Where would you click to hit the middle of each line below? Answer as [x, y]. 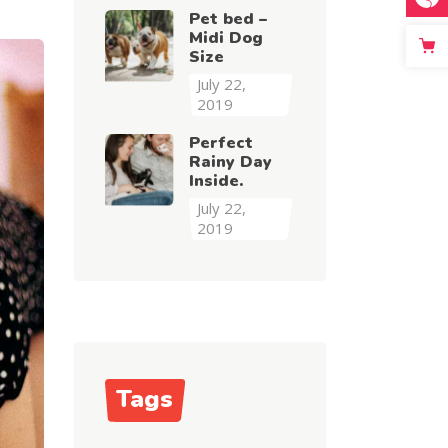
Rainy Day [230, 162]
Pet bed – [227, 19]
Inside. [215, 181]
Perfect [220, 143]
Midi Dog [225, 38]
